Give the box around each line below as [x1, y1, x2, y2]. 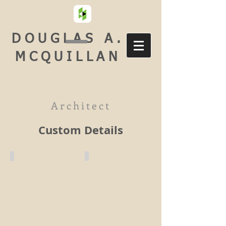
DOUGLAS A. [12, 33, 125, 46]
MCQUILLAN [15, 51, 122, 64]
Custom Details [38, 122, 123, 138]
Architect [50, 98, 111, 112]
